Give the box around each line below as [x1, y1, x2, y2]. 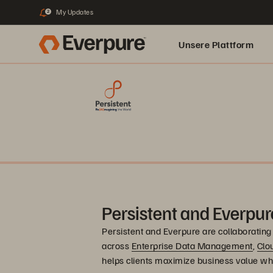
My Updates [56, 7, 93, 16]
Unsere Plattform [179, 38, 253, 51]
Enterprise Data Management [131, 239, 253, 252]
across [102, 239, 132, 252]
